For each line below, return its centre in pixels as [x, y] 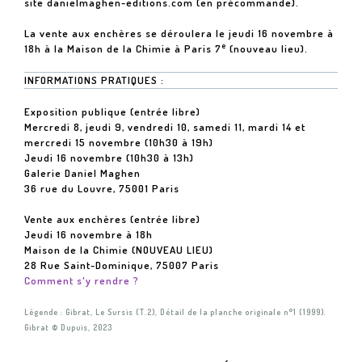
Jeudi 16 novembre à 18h [88, 234]
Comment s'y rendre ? [82, 280]
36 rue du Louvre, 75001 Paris [102, 188]
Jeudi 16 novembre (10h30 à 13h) [109, 158]
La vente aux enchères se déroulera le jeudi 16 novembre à [179, 33]
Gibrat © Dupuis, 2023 [68, 327]
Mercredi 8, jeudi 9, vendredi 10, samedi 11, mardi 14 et [165, 127]
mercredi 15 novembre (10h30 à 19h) [119, 142]
